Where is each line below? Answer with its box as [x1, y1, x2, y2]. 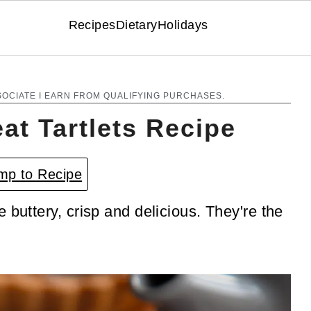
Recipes [68, 17, 116, 32]
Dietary [115, 17, 158, 32]
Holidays [157, 17, 208, 32]
